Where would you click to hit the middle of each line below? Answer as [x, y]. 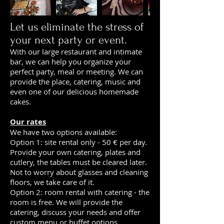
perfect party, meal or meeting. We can [76, 71]
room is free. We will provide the [66, 202]
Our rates [28, 122]
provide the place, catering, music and [75, 81]
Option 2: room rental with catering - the [80, 192]
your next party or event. [68, 40]
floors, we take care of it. [52, 182]
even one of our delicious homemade [74, 91]
